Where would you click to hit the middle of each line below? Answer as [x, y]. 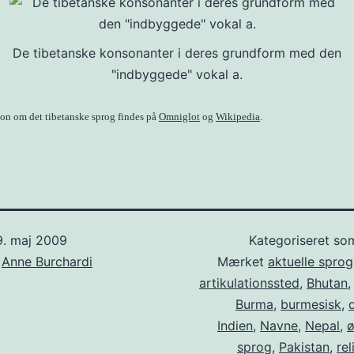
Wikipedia [238, 117]
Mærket [243, 262]
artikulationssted [249, 283]
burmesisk [311, 304]
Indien [235, 326]
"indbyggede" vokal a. [177, 74]
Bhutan [327, 283]
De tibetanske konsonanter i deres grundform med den [177, 53]
